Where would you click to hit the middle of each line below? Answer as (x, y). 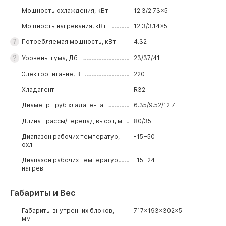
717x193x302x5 (158, 211)
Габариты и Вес (43, 193)
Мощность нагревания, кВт (64, 26)
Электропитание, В (51, 74)
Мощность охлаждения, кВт (65, 10)
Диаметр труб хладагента (63, 105)
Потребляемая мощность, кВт (69, 42)
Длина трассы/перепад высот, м (72, 121)
